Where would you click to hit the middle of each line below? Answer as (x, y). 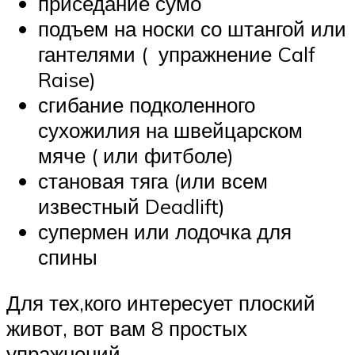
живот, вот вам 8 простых (127, 328)
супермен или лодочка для (165, 232)
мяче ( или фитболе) (136, 156)
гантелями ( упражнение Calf (177, 54)
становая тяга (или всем (153, 181)
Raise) (67, 80)
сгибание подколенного (147, 105)
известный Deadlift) (132, 206)
